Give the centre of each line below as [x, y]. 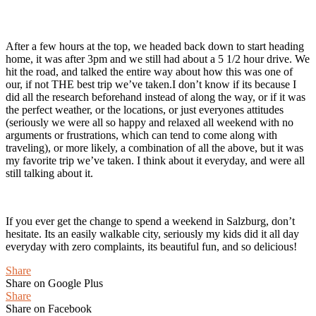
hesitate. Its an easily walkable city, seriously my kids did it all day [152, 234]
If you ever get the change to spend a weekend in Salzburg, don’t [150, 221]
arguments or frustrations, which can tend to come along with [141, 135]
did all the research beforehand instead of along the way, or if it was [156, 97]
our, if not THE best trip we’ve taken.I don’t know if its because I [151, 85]
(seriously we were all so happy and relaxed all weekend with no [150, 123]
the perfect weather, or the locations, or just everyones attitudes [145, 110]
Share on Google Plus [54, 284]
